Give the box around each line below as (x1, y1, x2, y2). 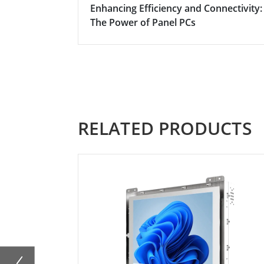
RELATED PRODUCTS (78, 115, 252, 140)
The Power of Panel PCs (90, 15, 196, 29)
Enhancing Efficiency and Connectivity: (90, 1, 262, 15)
